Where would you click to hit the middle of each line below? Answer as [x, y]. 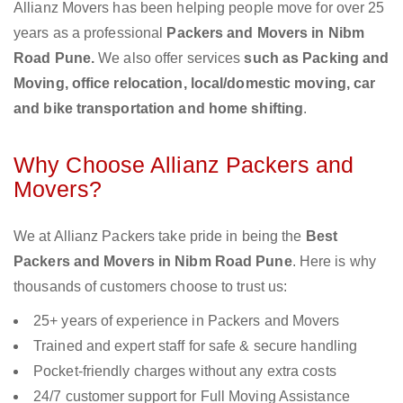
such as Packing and [317, 58]
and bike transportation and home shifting [159, 109]
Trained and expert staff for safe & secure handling [196, 346]
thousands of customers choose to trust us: [151, 287]
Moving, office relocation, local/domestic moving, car [195, 84]
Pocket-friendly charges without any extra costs [185, 372]
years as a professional [90, 33]
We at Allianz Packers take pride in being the [160, 237]
